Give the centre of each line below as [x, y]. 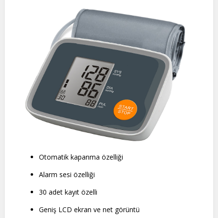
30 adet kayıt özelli [68, 192]
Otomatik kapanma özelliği [81, 157]
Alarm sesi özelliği [67, 175]
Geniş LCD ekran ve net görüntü [89, 210]
